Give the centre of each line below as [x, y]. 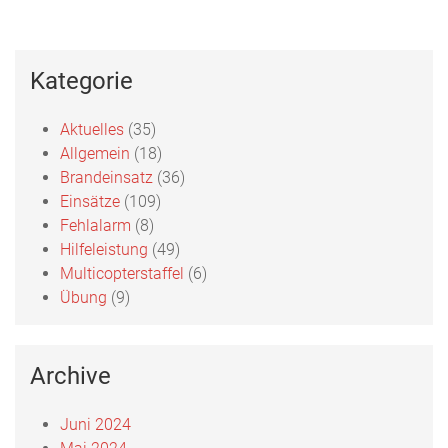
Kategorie [81, 80]
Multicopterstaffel [122, 273]
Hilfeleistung [104, 249]
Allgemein [95, 153]
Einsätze [90, 201]
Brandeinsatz [106, 177]
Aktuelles [92, 129]
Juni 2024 [95, 424]
